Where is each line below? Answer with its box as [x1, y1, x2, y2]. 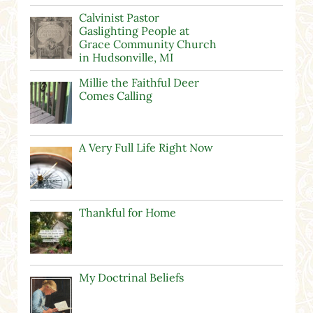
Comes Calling [78, 89, 152, 103]
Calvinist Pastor [78, 10, 159, 25]
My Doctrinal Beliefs [78, 270, 184, 285]
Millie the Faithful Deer [78, 75, 199, 90]
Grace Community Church [78, 37, 217, 52]
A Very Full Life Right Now [78, 140, 213, 155]
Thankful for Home [78, 205, 176, 220]
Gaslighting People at [78, 24, 189, 38]
